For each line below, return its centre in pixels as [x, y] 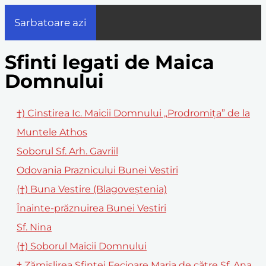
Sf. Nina [34, 227]
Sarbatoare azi [50, 23]
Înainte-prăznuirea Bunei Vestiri [91, 208]
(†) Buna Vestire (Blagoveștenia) [92, 189]
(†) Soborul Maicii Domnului [82, 246]
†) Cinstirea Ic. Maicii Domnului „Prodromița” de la [133, 113]
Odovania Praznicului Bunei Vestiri [97, 170]
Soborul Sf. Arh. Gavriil [67, 151]
